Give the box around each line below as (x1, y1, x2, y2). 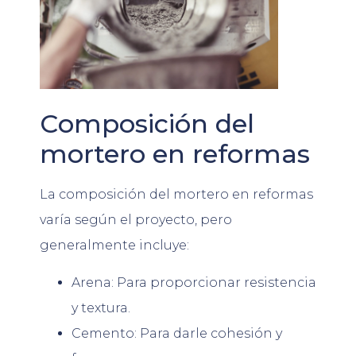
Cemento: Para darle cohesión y (72, 325, 282, 341)
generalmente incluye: (40, 238, 189, 253)
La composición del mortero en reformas (40, 187, 313, 203)
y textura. (72, 300, 130, 315)
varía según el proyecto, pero (40, 212, 232, 228)
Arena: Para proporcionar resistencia (72, 274, 316, 290)
